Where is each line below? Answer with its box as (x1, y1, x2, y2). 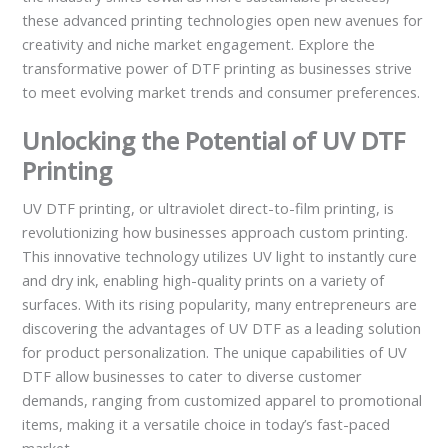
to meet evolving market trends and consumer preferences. (22, 82, 421, 103)
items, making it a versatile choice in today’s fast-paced (22, 414, 391, 435)
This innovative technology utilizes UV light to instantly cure (22, 246, 418, 267)
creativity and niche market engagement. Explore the (22, 34, 376, 55)
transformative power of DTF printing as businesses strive (22, 58, 413, 79)
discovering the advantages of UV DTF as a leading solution (22, 318, 422, 339)
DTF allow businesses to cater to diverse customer (22, 366, 363, 387)
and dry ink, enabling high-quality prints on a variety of (22, 270, 385, 291)
